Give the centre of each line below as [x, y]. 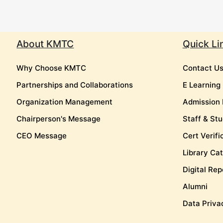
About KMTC [45, 44]
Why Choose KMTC [52, 68]
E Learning [201, 85]
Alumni [195, 187]
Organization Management [65, 102]
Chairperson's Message [59, 119]
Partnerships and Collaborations [75, 85]
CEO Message [42, 136]
